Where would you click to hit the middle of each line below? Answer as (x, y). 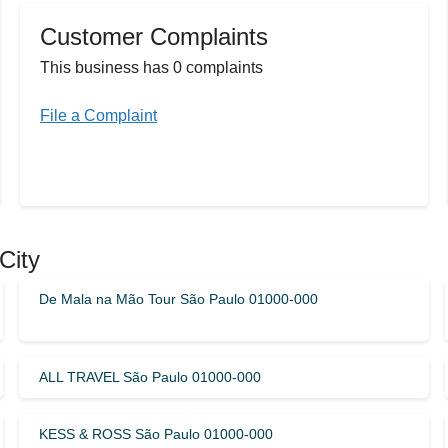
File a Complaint (98, 115)
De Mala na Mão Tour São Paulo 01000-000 (178, 298)
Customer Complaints (154, 36)
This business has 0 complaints (151, 67)
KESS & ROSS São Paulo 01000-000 (155, 433)
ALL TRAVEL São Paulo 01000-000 (149, 376)
